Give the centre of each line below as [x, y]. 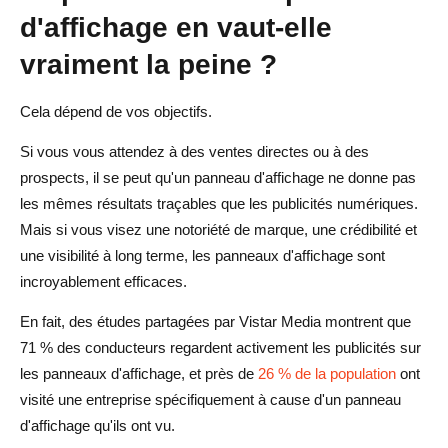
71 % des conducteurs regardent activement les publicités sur [220, 347]
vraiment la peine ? [148, 63]
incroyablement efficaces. [103, 281]
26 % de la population [327, 373]
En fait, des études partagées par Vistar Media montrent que [215, 321]
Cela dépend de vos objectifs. [116, 111]
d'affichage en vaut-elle [176, 26]
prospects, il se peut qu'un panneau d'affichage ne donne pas [218, 177]
